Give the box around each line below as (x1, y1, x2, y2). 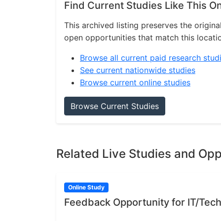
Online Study (68, 184, 105, 191)
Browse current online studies (80, 77, 190, 87)
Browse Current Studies (71, 101, 159, 111)
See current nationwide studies (80, 65, 195, 75)
